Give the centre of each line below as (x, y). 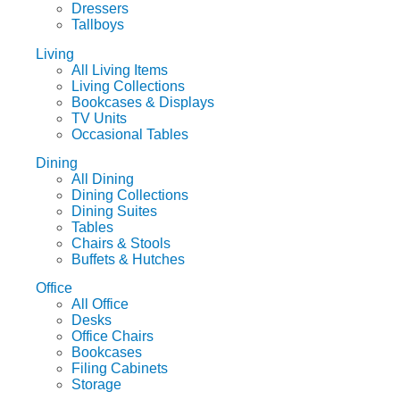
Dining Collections (130, 196)
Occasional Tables (130, 134)
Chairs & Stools (121, 244)
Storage (96, 385)
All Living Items (120, 70)
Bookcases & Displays (143, 102)
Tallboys (98, 25)
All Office (100, 304)
